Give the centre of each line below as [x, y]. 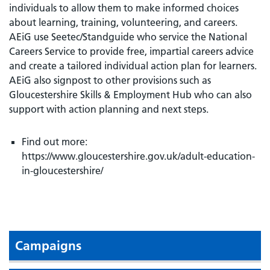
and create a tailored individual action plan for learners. [133, 65]
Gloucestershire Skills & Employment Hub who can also [130, 94]
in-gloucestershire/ [62, 170]
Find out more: [55, 141]
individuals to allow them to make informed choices [124, 8]
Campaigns [48, 245]
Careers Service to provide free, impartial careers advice [131, 51]
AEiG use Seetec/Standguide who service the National [128, 36]
